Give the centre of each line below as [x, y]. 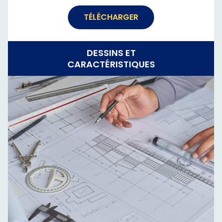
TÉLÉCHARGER [111, 17]
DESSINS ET [111, 53]
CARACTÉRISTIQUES [111, 64]
